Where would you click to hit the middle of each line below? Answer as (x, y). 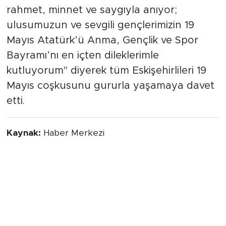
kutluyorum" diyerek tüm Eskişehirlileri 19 (106, 71)
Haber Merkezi (74, 133)
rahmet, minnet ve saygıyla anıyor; (92, 10)
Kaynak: (25, 133)
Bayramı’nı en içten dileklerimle (82, 56)
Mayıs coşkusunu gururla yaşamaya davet (110, 86)
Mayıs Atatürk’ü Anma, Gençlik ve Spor (102, 41)
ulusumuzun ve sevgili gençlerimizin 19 (100, 25)
